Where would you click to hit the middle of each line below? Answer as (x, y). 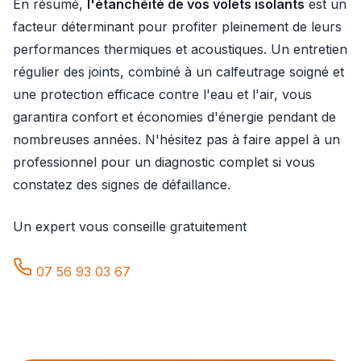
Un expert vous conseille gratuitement (130, 226)
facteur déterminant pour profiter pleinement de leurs (177, 27)
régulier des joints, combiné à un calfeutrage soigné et (178, 72)
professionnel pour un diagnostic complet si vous (164, 162)
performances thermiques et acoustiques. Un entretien (180, 49)
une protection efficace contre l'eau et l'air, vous (162, 94)
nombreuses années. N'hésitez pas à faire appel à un (176, 139)
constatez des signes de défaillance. (122, 185)
